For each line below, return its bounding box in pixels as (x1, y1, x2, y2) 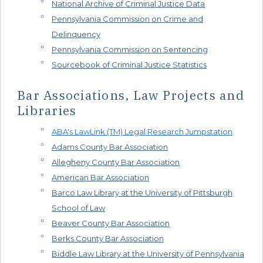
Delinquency (52, 29, 100, 39)
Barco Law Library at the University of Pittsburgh (52, 188, 232, 198)
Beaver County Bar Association (52, 218, 170, 228)
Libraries (17, 102, 77, 119)
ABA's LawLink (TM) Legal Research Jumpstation (52, 127, 232, 137)
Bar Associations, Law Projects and (17, 86, 244, 103)
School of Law (52, 203, 105, 213)
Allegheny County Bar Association (52, 157, 180, 167)
